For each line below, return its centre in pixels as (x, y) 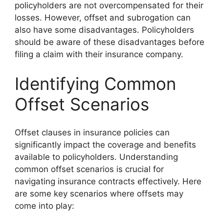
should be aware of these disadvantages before (109, 42)
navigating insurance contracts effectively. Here (108, 181)
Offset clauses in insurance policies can (92, 132)
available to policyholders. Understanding (96, 157)
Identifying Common (95, 83)
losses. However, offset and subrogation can (103, 18)
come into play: (44, 206)
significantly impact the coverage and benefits (105, 145)
